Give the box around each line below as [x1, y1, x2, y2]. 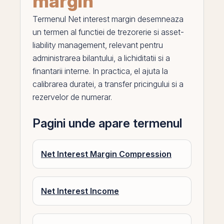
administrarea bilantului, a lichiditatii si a [32, 53, 170, 63]
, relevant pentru [105, 40, 163, 50]
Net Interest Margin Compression [41, 149, 171, 159]
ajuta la [140, 66, 168, 76]
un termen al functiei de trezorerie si [32, 27, 161, 37]
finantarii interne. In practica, [32, 66, 134, 76]
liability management [32, 40, 105, 50]
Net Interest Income [41, 186, 119, 196]
